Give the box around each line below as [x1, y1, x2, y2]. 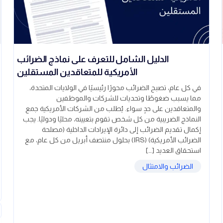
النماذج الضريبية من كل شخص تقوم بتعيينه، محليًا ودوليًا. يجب [23, 115, 201, 123]
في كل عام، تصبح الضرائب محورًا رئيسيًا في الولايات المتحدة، [29, 84, 201, 92]
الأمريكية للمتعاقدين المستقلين [17, 67, 138, 78]
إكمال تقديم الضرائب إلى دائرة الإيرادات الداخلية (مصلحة [42, 125, 201, 134]
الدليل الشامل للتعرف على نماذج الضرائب [17, 54, 169, 65]
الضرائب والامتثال [142, 162, 193, 171]
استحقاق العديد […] [146, 146, 201, 155]
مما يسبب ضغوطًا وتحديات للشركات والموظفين [56, 94, 201, 103]
